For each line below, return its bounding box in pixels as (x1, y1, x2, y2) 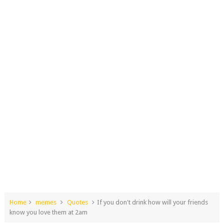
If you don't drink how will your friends (96, 198, 208, 206)
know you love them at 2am (9, 208, 87, 216)
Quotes (66, 198, 88, 206)
